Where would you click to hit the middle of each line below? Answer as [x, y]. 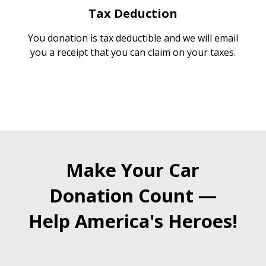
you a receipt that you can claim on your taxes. [133, 52]
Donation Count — [133, 195]
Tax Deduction [133, 13]
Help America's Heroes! [133, 221]
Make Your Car [133, 170]
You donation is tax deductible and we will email [133, 38]
